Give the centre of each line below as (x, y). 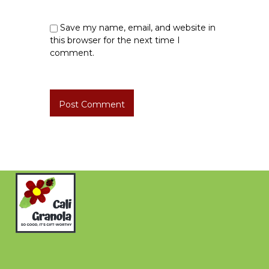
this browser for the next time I (115, 40)
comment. (72, 53)
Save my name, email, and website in (138, 27)
